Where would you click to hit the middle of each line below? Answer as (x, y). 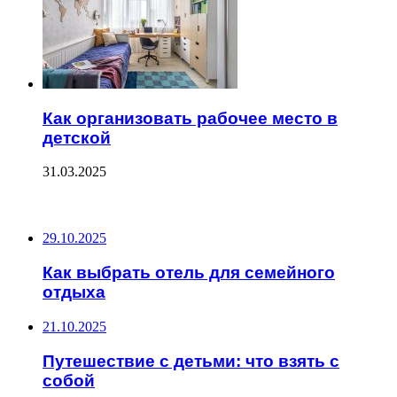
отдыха (74, 292)
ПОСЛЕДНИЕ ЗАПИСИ (83, 206)
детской (77, 137)
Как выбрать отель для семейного (189, 273)
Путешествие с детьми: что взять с (191, 361)
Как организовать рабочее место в (190, 118)
